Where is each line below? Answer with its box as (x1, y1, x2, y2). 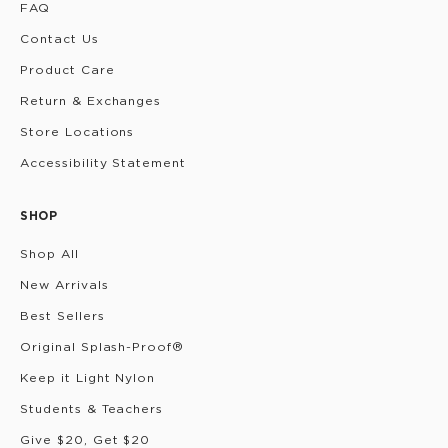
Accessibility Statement (20, 156, 187, 169)
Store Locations (20, 125, 135, 138)
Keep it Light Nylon (20, 371, 156, 384)
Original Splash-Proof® (20, 340, 185, 353)
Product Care (20, 63, 115, 76)
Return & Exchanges (20, 94, 162, 107)
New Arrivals (20, 278, 109, 291)
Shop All (20, 247, 79, 260)
